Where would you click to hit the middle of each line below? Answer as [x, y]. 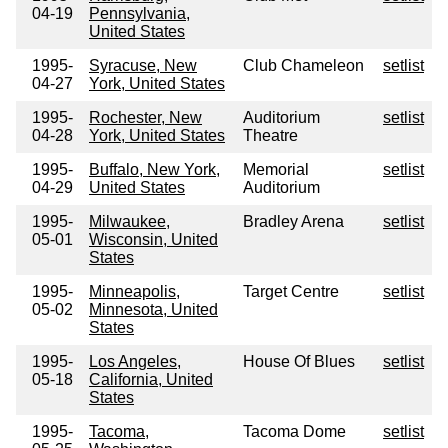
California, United [151, 380]
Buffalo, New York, [154, 170]
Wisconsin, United [153, 240]
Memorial [276, 170]
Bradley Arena [293, 222]
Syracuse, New [143, 66]
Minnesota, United [153, 310]
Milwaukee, [129, 222]
